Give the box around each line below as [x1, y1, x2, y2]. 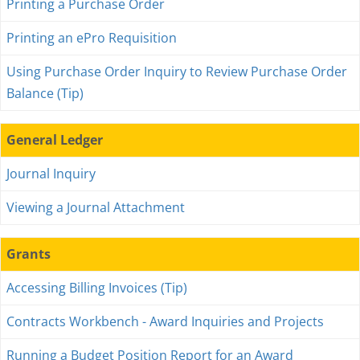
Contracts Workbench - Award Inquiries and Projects [6, 313, 324, 330]
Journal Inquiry [6, 165, 96, 182]
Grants [6, 245, 51, 263]
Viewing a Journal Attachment [6, 198, 185, 216]
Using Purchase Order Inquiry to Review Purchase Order [6, 63, 347, 80]
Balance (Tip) [6, 84, 84, 102]
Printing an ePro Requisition [6, 29, 177, 47]
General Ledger [6, 131, 103, 149]
